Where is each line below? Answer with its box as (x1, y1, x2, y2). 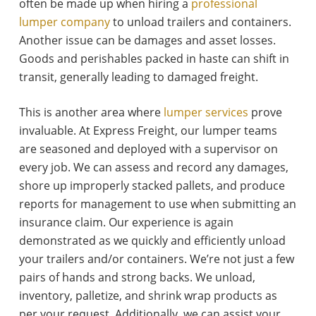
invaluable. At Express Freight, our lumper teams (18, 123, 277, 139)
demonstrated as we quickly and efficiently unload (18, 233, 286, 249)
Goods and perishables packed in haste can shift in (18, 51, 289, 67)
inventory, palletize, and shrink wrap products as (18, 288, 277, 304)
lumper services (163, 104, 248, 121)
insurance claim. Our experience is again (18, 214, 233, 231)
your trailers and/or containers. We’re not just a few (18, 251, 294, 267)
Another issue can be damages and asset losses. (18, 32, 276, 49)
